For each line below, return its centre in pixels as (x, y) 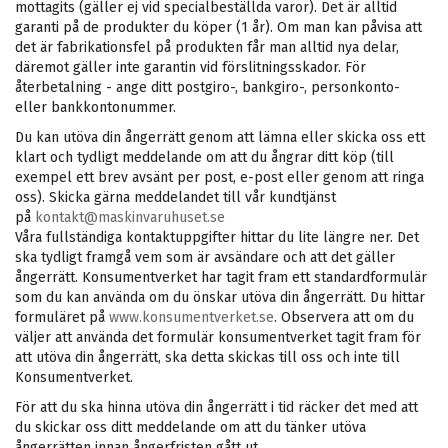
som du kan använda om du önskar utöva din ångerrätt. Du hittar (220, 297)
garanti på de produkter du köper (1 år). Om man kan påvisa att (218, 27)
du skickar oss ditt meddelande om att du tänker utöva (190, 427)
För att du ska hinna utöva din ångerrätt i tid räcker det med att (216, 407)
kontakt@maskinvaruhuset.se (130, 217)
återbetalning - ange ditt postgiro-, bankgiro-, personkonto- (207, 87)
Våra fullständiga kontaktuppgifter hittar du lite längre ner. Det (217, 237)
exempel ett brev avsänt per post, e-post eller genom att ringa (219, 177)
